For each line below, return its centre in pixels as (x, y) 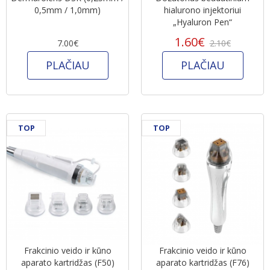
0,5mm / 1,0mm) (67, 10)
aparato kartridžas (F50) (67, 262)
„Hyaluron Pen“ (202, 22)
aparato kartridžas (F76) (202, 262)
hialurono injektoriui (202, 10)
